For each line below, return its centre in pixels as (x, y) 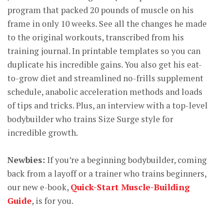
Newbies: (26, 160)
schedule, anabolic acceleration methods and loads (105, 92)
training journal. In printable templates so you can (104, 51)
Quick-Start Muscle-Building (130, 187)
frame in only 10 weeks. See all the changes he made (107, 24)
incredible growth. (43, 133)
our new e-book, (39, 187)
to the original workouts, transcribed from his (96, 37)
